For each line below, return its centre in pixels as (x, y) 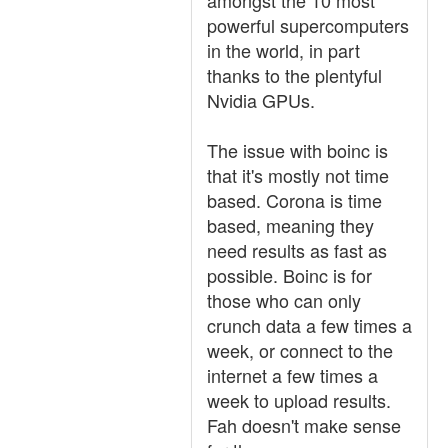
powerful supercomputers (308, 25)
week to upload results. (299, 400)
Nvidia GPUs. (261, 100)
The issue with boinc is (297, 150)
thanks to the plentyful (294, 75)
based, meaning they (290, 225)
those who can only (284, 300)
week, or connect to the (300, 350)
